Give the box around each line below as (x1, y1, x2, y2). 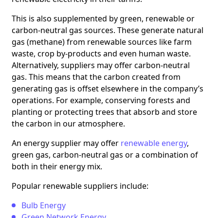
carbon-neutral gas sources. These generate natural (12, 25, 203, 36)
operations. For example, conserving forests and (12, 95, 190, 106)
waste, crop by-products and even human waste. (12, 48, 191, 59)
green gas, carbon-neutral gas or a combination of (12, 149, 198, 161)
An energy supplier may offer (12, 138, 121, 149)
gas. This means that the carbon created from (12, 72, 181, 83)
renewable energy (121, 138, 187, 149)
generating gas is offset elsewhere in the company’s (12, 83, 203, 94)
